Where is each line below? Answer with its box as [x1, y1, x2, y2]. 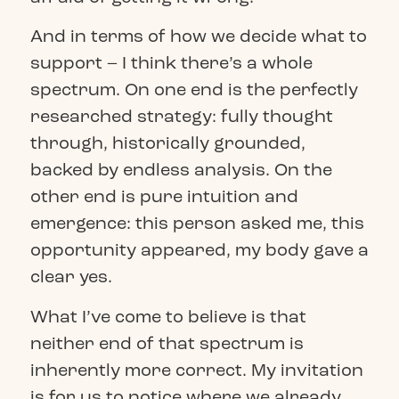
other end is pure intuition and [29, 185, 298, 208]
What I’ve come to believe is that [29, 305, 306, 328]
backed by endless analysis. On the [29, 159, 332, 182]
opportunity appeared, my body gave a [29, 239, 369, 262]
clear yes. [29, 265, 117, 289]
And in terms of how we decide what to [29, 25, 367, 48]
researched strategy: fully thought [29, 105, 333, 128]
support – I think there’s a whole [29, 52, 313, 75]
